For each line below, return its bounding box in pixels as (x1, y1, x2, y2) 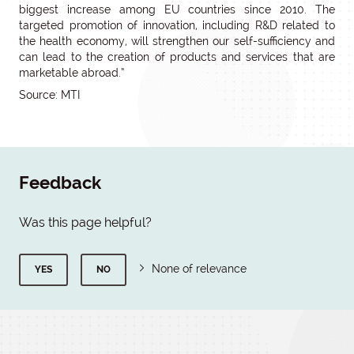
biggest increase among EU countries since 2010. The (19, 3, 335, 16)
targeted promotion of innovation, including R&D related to (19, 19, 335, 32)
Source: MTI (19, 88, 80, 101)
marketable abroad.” (19, 66, 125, 79)
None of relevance (152, 262, 247, 275)
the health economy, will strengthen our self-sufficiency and (19, 35, 335, 47)
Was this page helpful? (19, 215, 152, 230)
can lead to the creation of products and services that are (19, 51, 335, 63)
